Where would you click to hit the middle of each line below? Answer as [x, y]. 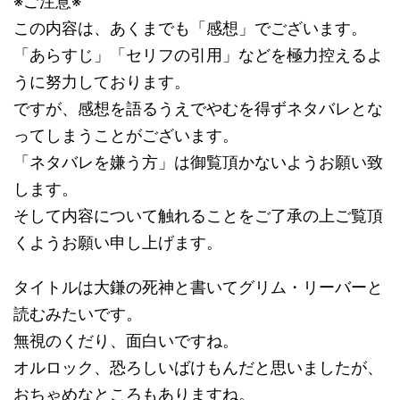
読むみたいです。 [78, 314]
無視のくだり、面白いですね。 [126, 341]
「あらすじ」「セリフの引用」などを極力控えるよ [198, 55]
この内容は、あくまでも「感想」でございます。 [190, 29]
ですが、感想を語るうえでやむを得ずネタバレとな [198, 109]
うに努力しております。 [102, 82]
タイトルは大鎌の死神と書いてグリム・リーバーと [198, 287]
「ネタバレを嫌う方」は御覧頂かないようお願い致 [198, 162]
